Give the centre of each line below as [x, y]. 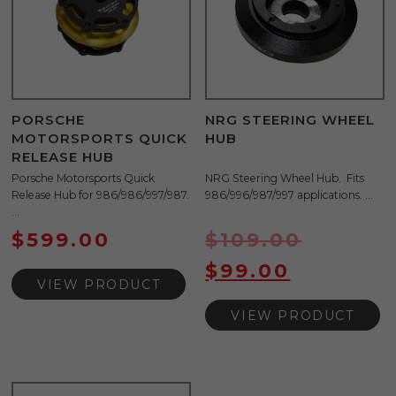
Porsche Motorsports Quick [83, 179]
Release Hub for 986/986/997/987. [100, 195]
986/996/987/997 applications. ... [289, 195]
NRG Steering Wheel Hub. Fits [285, 179]
